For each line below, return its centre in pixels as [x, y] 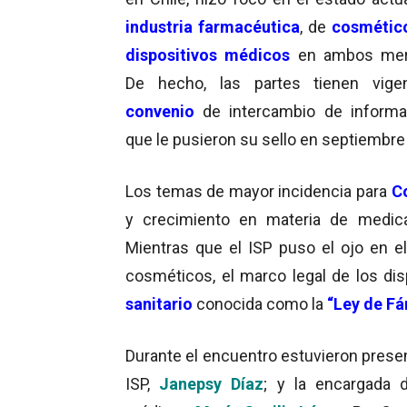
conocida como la [260, 303]
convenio [164, 111]
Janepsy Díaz [212, 383]
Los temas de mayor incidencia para [258, 191]
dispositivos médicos [208, 55]
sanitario [159, 303]
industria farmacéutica [213, 26]
